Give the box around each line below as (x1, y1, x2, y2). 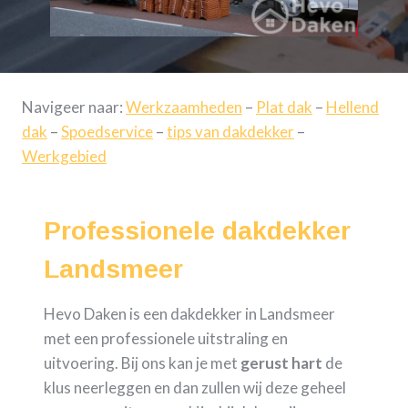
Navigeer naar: (22, 97, 126, 117)
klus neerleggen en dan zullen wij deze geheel (44, 378, 346, 397)
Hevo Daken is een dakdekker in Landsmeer (44, 304, 335, 323)
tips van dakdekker (167, 122, 294, 141)
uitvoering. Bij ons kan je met (44, 353, 240, 372)
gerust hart (240, 353, 322, 372)
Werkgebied (22, 147, 107, 166)
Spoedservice (61, 122, 153, 141)
